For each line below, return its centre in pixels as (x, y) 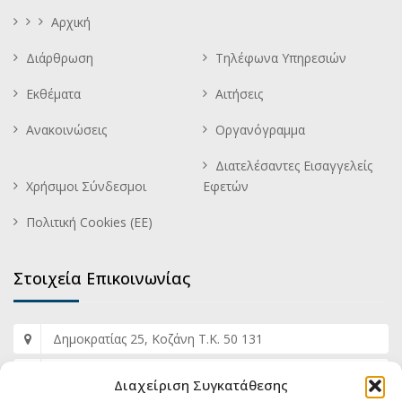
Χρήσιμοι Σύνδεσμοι (86, 186)
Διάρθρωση (60, 58)
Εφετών (226, 186)
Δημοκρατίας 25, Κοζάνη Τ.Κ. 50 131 (158, 339)
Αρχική (71, 22)
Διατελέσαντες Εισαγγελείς (294, 166)
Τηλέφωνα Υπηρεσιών (281, 58)
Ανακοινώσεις (66, 130)
